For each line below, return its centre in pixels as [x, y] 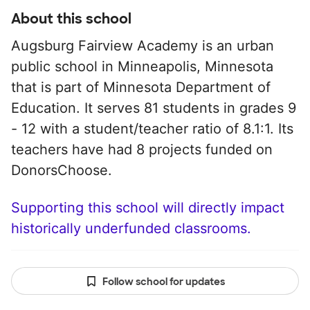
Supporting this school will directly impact [148, 208]
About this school [71, 19]
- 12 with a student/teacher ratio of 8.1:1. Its [152, 129]
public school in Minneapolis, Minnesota [142, 66]
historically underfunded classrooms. [131, 228]
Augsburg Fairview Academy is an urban [143, 46]
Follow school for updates [163, 282]
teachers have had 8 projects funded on [142, 149]
